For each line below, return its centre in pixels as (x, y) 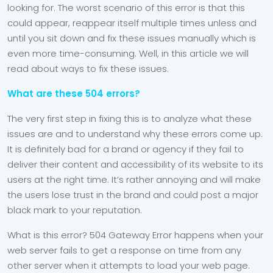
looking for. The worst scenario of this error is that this (126, 8)
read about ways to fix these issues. (89, 69)
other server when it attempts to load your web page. (129, 265)
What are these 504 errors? (74, 94)
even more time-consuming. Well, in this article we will (128, 53)
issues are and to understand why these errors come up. (135, 134)
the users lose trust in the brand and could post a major (133, 195)
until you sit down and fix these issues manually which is (132, 38)
